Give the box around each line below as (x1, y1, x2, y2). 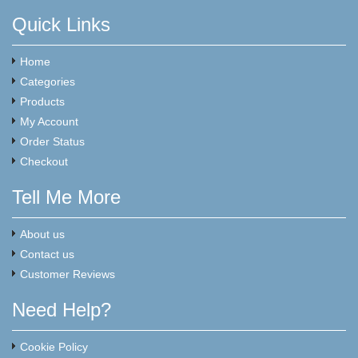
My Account (20, 114, 78, 128)
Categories (20, 74, 75, 88)
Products (20, 94, 65, 108)
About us (20, 227, 65, 241)
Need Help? (12, 298, 111, 320)
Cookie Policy (20, 340, 88, 353)
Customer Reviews (20, 267, 115, 280)
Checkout (20, 154, 68, 168)
